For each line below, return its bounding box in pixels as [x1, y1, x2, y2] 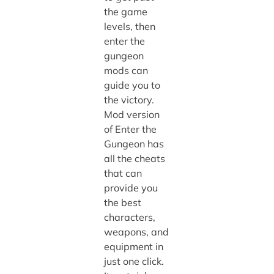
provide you [103, 182, 158, 194]
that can [103, 167, 142, 180]
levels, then [103, 20, 155, 33]
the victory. [103, 94, 154, 106]
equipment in [103, 240, 163, 253]
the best [103, 196, 141, 209]
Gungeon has [103, 138, 164, 150]
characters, [103, 211, 155, 224]
